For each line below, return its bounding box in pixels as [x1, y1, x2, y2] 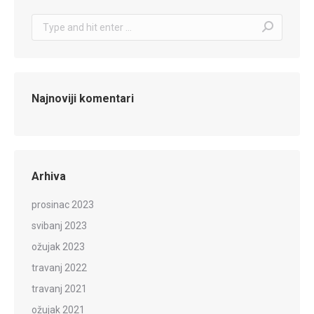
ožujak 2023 [32, 240, 85, 252]
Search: [31, 15, 64, 27]
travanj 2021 [32, 282, 87, 294]
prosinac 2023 [32, 198, 94, 210]
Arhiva [32, 169, 66, 183]
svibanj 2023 [32, 219, 87, 231]
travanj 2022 [32, 261, 87, 273]
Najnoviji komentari [32, 91, 134, 105]
